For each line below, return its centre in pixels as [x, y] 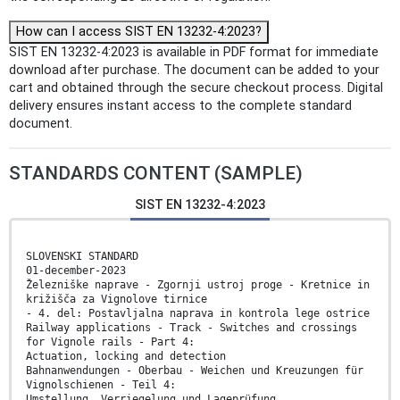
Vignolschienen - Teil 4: [101, 385]
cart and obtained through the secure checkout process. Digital [196, 88]
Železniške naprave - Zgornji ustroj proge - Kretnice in [198, 285]
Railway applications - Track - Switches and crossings [192, 328]
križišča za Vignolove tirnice [117, 300]
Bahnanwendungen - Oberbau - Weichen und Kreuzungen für [195, 371]
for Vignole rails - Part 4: [110, 342]
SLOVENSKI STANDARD [82, 257]
